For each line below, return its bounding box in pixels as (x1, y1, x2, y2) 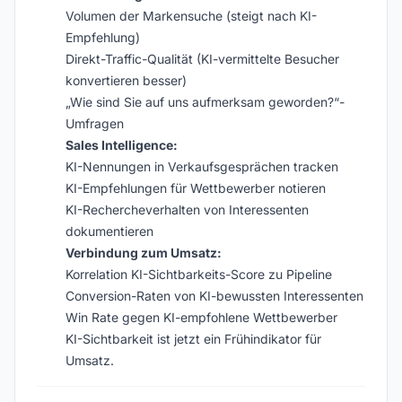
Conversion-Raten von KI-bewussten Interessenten (66, 288, 363, 303)
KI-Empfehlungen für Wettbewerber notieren (66, 180, 326, 196)
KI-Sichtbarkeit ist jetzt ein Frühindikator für (66, 331, 321, 346)
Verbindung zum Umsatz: (66, 245, 222, 260)
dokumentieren (66, 223, 153, 239)
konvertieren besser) (66, 73, 187, 88)
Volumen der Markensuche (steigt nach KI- (66, 8, 317, 23)
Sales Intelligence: (66, 137, 178, 153)
